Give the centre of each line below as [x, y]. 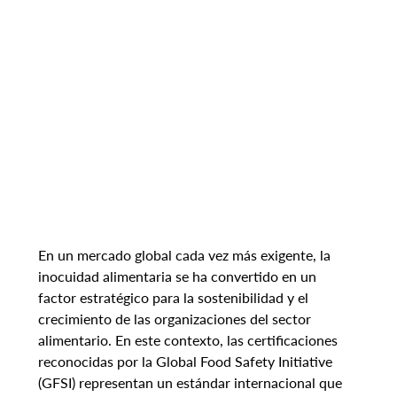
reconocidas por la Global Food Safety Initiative [187, 362]
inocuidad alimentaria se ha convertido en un [179, 276]
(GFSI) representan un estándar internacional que [191, 383]
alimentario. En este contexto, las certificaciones [189, 340]
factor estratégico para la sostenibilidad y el [175, 298]
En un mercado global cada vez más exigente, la [186, 255]
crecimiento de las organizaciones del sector [176, 319]
